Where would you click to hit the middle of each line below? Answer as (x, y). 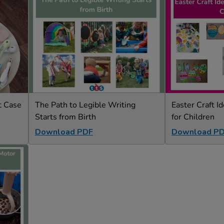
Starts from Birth (65, 117)
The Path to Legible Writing (85, 105)
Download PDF (64, 132)
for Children (193, 117)
